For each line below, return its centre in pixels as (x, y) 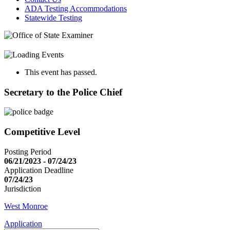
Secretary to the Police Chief (63, 92)
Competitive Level (42, 132)
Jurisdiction (23, 188)
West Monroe (26, 206)
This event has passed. (61, 72)
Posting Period (28, 151)
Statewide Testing (53, 18)
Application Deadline (39, 170)
